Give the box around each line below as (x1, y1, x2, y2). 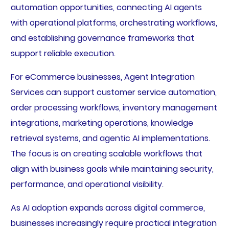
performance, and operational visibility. (10, 178, 164, 190)
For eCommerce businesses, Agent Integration (10, 71, 195, 83)
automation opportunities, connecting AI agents (10, 1, 202, 13)
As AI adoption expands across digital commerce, (10, 201, 205, 214)
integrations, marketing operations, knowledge (10, 117, 193, 129)
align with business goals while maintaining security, (10, 163, 214, 175)
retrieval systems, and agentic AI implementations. (10, 132, 210, 144)
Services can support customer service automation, (10, 86, 217, 98)
